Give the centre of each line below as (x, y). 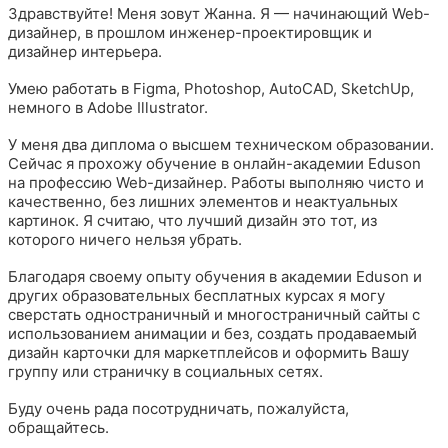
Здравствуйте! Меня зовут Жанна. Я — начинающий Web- (219, 13)
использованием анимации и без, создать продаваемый (212, 333)
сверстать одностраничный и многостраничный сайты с (214, 314)
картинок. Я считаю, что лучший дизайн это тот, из (192, 220)
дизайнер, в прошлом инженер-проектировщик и (190, 32)
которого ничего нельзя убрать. (125, 239)
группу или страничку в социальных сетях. (165, 371)
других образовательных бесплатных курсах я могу (196, 295)
